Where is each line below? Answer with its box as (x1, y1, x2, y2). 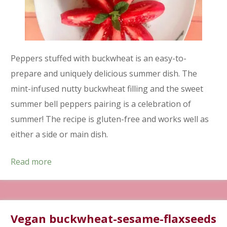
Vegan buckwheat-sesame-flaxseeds (11, 210, 216, 226)
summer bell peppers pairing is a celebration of (11, 98, 191, 109)
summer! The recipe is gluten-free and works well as (11, 113, 209, 125)
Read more (11, 156, 52, 167)
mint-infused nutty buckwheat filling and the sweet (11, 83, 203, 94)
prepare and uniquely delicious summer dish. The (11, 67, 197, 79)
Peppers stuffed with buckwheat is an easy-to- (11, 52, 186, 64)
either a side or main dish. (11, 128, 108, 140)
